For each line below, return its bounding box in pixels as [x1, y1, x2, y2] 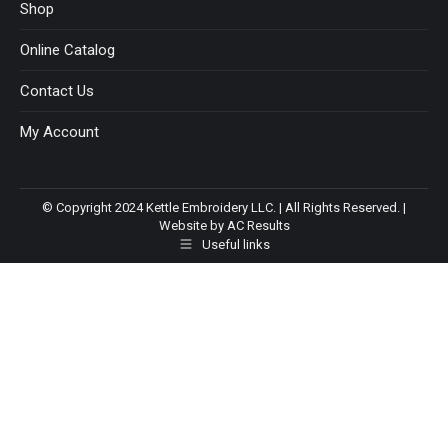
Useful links [202, 236, 270, 252]
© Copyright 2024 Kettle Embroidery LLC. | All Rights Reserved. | [42, 199, 406, 215]
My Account [20, 122, 99, 141]
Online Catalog [20, 40, 115, 59]
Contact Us [20, 81, 94, 100]
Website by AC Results [158, 217, 290, 233]
